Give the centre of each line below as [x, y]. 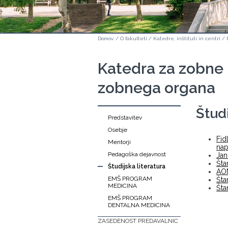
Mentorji [119, 142]
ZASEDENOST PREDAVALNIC [138, 221]
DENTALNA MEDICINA [139, 205]
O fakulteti [134, 38]
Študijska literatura [137, 166]
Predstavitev [125, 118]
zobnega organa [156, 88]
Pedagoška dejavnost [137, 154]
